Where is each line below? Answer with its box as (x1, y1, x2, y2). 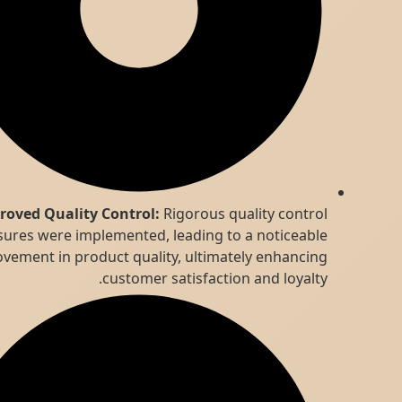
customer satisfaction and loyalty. (159, 268, 385, 289)
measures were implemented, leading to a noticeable (23, 225, 385, 246)
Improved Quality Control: (28, 204, 217, 224)
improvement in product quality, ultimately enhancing (19, 247, 385, 267)
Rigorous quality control (216, 204, 385, 224)
